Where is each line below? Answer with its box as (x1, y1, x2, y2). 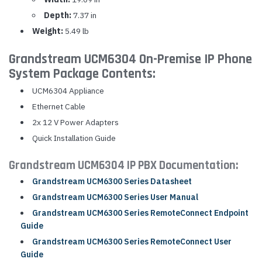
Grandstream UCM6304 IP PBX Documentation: (9, 157, 238, 173)
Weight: (32, 25, 63, 36)
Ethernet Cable (32, 101, 85, 112)
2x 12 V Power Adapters (32, 116, 119, 127)
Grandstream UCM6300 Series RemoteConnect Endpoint (32, 207, 249, 218)
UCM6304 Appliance (32, 85, 104, 96)
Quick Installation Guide (32, 132, 116, 143)
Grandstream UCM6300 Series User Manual (32, 191, 198, 202)
